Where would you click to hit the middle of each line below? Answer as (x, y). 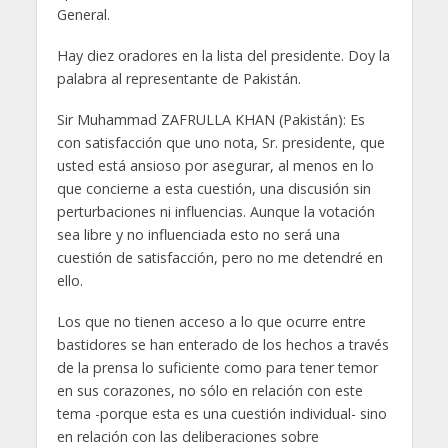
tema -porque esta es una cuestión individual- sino (221, 414)
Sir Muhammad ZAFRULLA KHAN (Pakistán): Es (210, 120)
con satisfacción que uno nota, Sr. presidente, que (220, 143)
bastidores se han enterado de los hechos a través (222, 345)
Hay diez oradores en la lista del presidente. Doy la (223, 56)
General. (83, 15)
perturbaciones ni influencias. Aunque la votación (215, 212)
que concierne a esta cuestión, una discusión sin (213, 189)
